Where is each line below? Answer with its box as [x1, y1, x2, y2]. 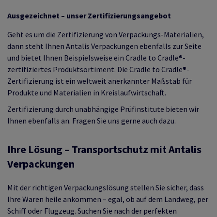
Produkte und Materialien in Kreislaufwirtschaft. [7, 87, 166, 97]
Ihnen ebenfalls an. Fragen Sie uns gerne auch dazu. [7, 115, 176, 125]
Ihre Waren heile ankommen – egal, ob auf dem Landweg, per [7, 194, 208, 204]
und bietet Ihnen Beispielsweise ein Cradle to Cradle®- [7, 52, 186, 62]
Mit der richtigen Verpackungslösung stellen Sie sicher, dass [7, 182, 204, 192]
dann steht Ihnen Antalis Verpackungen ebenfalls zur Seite [7, 41, 201, 51]
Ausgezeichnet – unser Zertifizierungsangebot [7, 10, 171, 20]
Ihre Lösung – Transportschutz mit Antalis [7, 142, 201, 156]
